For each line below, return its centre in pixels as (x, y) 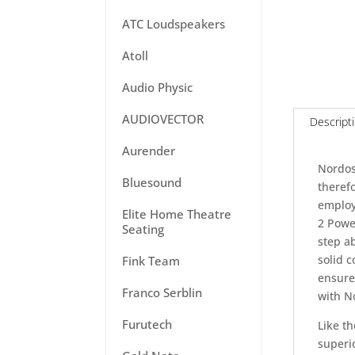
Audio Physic (158, 87)
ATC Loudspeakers (174, 24)
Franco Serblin (162, 292)
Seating (143, 229)
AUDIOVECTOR (163, 119)
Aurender (149, 151)
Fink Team (151, 261)
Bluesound (152, 182)
